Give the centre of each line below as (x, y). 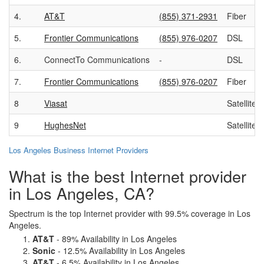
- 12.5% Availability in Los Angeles (120, 250)
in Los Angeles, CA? (82, 193)
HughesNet (65, 125)
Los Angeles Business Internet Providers (79, 150)
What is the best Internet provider (128, 176)
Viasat (56, 103)
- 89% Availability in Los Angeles (115, 239)
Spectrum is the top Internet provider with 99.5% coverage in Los (130, 213)
